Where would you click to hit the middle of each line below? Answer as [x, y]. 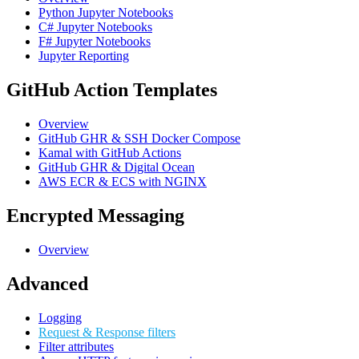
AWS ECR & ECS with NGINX [123, 182]
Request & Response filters [107, 332]
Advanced [47, 283]
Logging [60, 317]
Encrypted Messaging [95, 216]
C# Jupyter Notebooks [95, 27]
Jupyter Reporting [84, 56]
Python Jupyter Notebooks [106, 13]
